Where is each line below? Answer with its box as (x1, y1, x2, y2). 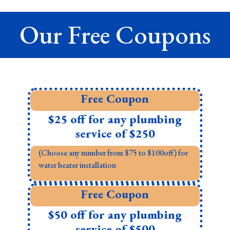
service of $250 (75, 125, 155, 141)
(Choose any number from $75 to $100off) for (39, 147, 188, 158)
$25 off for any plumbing (48, 110, 182, 127)
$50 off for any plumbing (48, 206, 182, 222)
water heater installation (39, 159, 117, 170)
